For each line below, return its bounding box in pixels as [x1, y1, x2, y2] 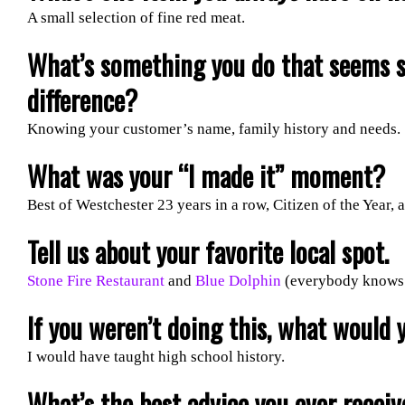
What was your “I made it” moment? [26, 155, 385, 196]
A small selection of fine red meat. [26, 8, 245, 26]
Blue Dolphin [194, 271, 281, 289]
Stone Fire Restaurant [26, 271, 165, 289]
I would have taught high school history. [26, 347, 285, 365]
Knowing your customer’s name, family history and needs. [26, 119, 400, 137]
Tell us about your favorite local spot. [26, 231, 389, 272]
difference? [26, 79, 137, 120]
